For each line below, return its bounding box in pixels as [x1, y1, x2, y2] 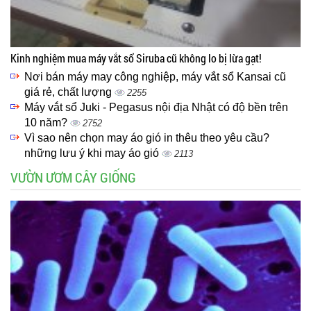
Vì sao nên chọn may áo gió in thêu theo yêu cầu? [24, 132, 269, 144]
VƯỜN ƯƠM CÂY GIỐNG [10, 168, 136, 187]
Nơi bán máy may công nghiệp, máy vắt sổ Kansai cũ [24, 71, 286, 83]
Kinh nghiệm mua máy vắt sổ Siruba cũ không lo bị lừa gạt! [10, 51, 262, 66]
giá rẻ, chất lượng [24, 86, 115, 99]
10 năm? [24, 117, 70, 129]
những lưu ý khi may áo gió [24, 147, 162, 160]
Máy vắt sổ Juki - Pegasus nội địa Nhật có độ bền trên [24, 101, 288, 114]
